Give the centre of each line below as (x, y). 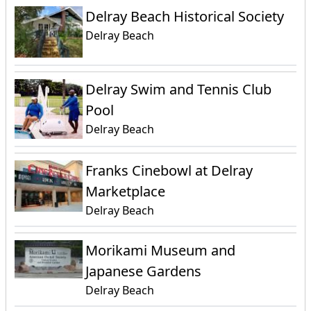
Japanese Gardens (144, 271)
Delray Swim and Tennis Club (179, 90)
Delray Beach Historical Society (185, 17)
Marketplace (126, 191)
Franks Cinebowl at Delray (169, 170)
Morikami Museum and (161, 250)
